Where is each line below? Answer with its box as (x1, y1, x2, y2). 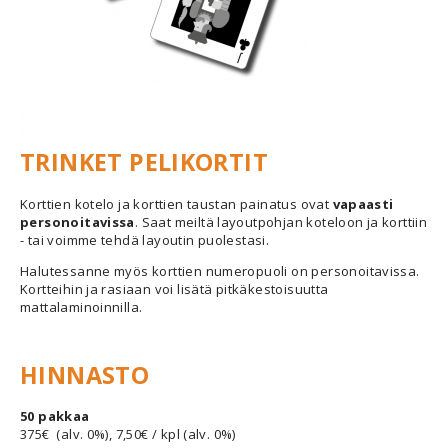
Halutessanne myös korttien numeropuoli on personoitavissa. (20, 261, 420, 280)
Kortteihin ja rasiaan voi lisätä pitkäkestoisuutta (20, 279, 329, 298)
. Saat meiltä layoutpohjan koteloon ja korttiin (134, 212, 428, 231)
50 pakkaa (20, 407, 90, 426)
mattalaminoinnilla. (20, 297, 143, 316)
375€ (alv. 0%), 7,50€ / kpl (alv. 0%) (20, 425, 236, 444)
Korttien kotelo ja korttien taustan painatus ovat (20, 194, 333, 213)
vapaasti (332, 194, 394, 213)
